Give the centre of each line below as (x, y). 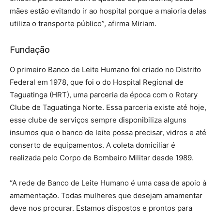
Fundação (30, 49)
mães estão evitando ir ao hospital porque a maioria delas (108, 11)
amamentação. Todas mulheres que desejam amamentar (106, 195)
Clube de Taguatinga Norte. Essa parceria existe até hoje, (108, 107)
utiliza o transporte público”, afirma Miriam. (83, 23)
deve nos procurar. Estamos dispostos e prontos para (101, 208)
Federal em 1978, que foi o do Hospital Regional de (97, 82)
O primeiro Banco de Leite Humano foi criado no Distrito (105, 69)
